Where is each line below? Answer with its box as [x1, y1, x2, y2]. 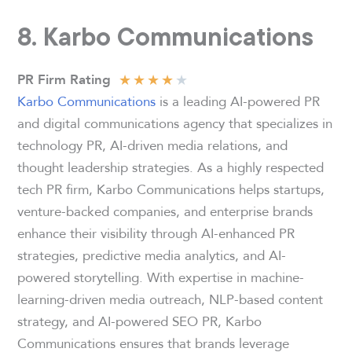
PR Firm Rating [17, 69, 112, 90]
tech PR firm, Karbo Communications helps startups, [17, 178, 325, 200]
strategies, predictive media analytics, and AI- [17, 244, 287, 266]
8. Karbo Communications [17, 21, 314, 52]
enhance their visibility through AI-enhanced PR [17, 222, 295, 244]
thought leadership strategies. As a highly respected [17, 156, 324, 178]
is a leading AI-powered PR [156, 90, 321, 112]
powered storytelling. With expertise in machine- [17, 266, 305, 288]
